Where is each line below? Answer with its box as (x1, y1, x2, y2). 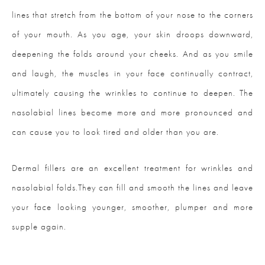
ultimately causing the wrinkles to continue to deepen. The (12, 87, 253, 99)
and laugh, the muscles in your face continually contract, (12, 67, 253, 80)
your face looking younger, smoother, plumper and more (12, 201, 253, 214)
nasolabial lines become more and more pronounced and (12, 106, 253, 119)
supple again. (12, 221, 66, 233)
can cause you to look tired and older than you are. (12, 126, 219, 138)
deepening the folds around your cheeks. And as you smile (12, 48, 253, 60)
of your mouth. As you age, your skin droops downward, (12, 28, 253, 41)
